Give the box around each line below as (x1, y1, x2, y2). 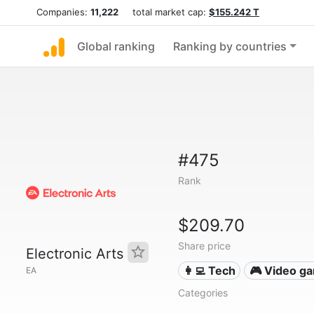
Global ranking (77, 39, 155, 53)
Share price (177, 240, 231, 252)
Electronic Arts (26, 245, 128, 262)
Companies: (36, 6, 90, 18)
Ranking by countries (173, 39, 287, 53)
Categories (177, 287, 228, 299)
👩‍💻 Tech (183, 264, 236, 278)
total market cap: (118, 6, 209, 18)
